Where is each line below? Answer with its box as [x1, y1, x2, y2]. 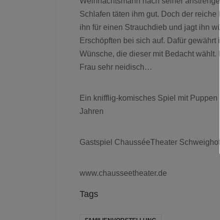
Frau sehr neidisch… [80, 62, 152, 71]
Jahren [80, 107, 104, 115]
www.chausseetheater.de [80, 168, 167, 177]
